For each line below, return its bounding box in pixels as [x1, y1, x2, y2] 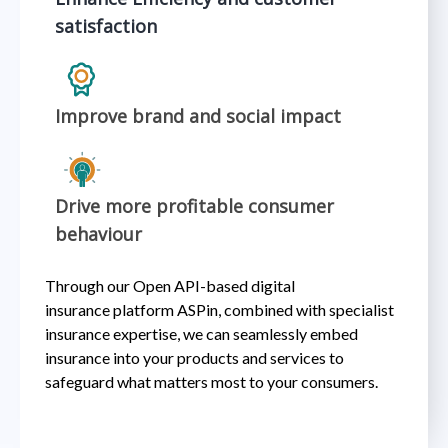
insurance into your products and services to [45, 347, 344, 367]
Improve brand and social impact [55, 103, 341, 128]
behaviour [55, 221, 142, 246]
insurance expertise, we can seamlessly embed [45, 323, 358, 343]
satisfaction [55, 13, 157, 38]
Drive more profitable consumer [55, 193, 334, 218]
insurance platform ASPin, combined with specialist [45, 299, 394, 319]
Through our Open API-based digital [45, 275, 295, 295]
